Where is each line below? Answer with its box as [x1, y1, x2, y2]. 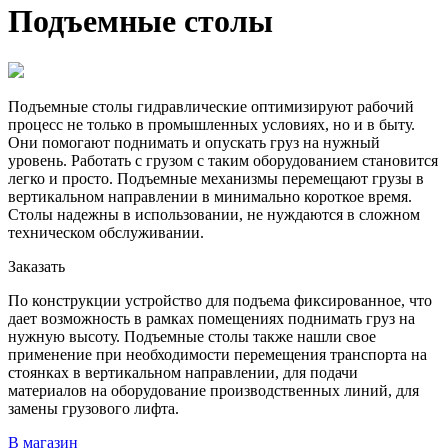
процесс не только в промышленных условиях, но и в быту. [8, 115, 415, 133]
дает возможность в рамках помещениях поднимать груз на [8, 309, 415, 327]
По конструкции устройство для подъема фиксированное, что [8, 291, 432, 309]
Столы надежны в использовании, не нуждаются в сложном [8, 205, 420, 223]
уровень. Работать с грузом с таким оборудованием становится [8, 151, 438, 169]
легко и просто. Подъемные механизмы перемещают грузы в [8, 169, 424, 187]
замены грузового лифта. [8, 399, 179, 417]
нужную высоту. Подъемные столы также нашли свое [8, 327, 376, 345]
